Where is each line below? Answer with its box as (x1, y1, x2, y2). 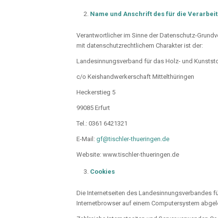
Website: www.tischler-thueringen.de (76, 151, 179, 159)
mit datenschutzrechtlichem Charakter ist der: (76, 41, 203, 49)
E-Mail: (76, 135, 96, 143)
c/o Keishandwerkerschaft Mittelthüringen (76, 73, 194, 81)
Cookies (90, 168, 115, 176)
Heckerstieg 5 (76, 89, 115, 96)
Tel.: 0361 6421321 (76, 120, 127, 127)
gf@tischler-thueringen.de (96, 135, 169, 143)
